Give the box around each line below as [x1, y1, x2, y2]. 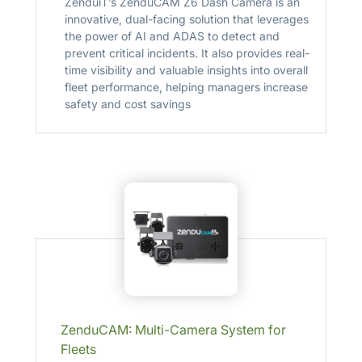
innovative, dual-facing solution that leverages [64, 12, 309, 26]
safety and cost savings [64, 97, 191, 111]
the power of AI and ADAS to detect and [64, 29, 280, 43]
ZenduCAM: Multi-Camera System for [60, 322, 286, 338]
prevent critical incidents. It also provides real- [64, 46, 309, 60]
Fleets [60, 341, 96, 357]
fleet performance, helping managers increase [64, 80, 308, 94]
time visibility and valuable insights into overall [64, 63, 308, 77]
